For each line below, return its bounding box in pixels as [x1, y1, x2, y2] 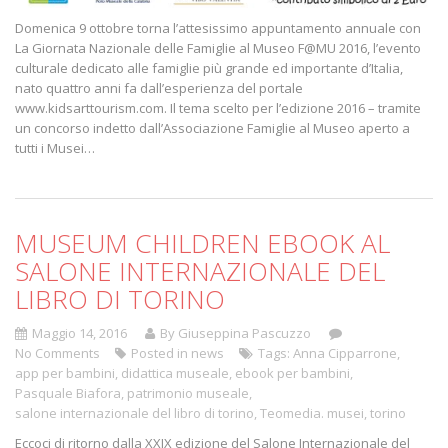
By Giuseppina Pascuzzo [160, 323, 311, 342]
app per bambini [15, 363, 115, 382]
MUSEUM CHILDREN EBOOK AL [15, 224, 390, 261]
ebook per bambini [235, 363, 350, 382]
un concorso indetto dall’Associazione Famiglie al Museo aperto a [15, 118, 410, 137]
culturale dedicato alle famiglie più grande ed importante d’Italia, [15, 58, 403, 77]
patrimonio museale [127, 383, 249, 402]
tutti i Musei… [15, 138, 95, 157]
